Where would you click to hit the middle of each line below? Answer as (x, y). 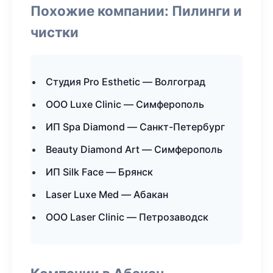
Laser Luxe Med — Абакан (107, 194)
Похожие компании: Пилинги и (136, 11)
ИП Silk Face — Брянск (99, 172)
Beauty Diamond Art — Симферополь (134, 149)
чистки (55, 32)
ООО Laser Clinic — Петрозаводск (127, 217)
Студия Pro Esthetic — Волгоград (126, 82)
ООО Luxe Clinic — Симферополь (125, 104)
